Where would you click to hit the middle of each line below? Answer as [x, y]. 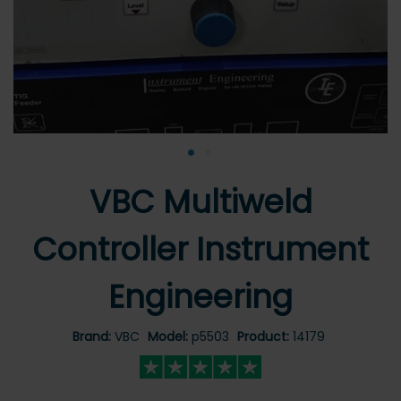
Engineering [200, 297]
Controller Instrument [200, 249]
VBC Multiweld [200, 202]
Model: [169, 337]
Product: [264, 337]
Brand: [93, 337]
